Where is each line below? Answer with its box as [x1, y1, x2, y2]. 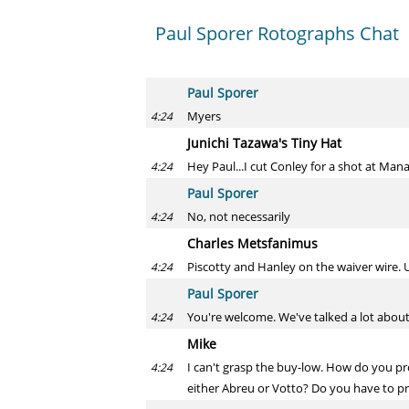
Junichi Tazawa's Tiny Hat [187, 134, 341, 152]
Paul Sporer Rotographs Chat [155, 21, 399, 46]
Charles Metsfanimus [187, 235, 318, 252]
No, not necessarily [187, 208, 290, 225]
